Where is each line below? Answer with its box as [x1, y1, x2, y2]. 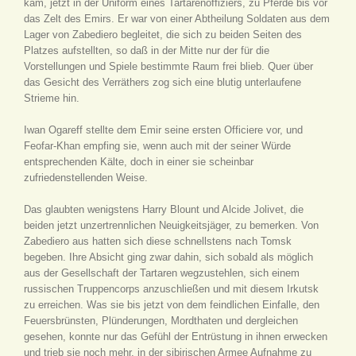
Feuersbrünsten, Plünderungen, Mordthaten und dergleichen [24, 315, 298, 327]
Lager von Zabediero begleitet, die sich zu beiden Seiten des [24, 29, 302, 41]
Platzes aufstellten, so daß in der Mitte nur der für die [24, 44, 269, 56]
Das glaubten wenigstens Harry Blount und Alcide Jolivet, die [24, 203, 304, 215]
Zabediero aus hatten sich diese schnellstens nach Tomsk [24, 235, 292, 247]
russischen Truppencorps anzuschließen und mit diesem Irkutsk [24, 283, 319, 295]
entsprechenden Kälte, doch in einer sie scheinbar [24, 156, 253, 168]
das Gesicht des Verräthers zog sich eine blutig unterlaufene [24, 76, 301, 88]
